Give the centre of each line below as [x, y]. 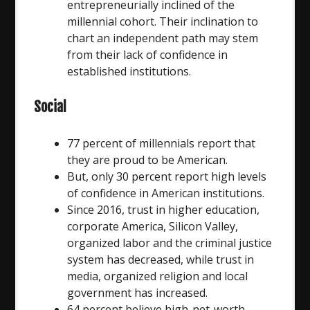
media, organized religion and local [158, 276]
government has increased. [138, 292]
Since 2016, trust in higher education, [164, 209]
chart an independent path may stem [163, 38]
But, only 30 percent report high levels [167, 176]
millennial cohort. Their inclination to [163, 21]
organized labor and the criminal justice [170, 243]
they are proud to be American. [148, 159]
